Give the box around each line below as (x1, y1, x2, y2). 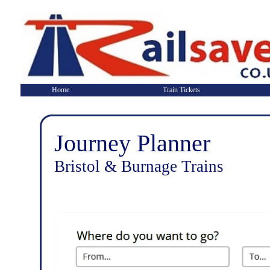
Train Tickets (163, 86, 200, 94)
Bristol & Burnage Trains (54, 157, 224, 175)
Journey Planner (54, 130, 210, 157)
